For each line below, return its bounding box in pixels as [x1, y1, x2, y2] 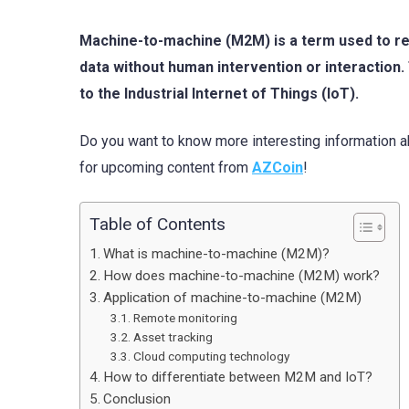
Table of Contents [89, 214, 225, 236]
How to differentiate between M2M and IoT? [103, 369, 373, 386]
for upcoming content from [79, 159, 252, 177]
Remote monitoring [132, 310, 237, 326]
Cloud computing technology [132, 349, 289, 364]
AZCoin [252, 159, 303, 177]
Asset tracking [132, 330, 213, 345]
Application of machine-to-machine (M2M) [103, 289, 362, 307]
